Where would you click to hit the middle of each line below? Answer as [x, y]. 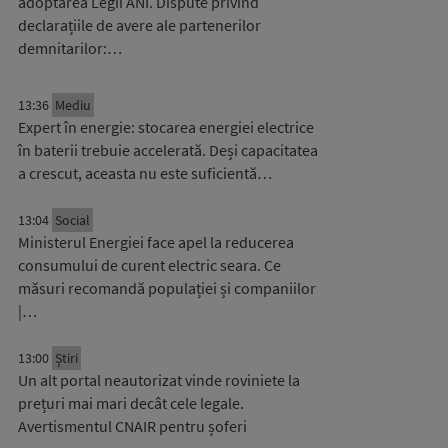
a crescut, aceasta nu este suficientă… [145, 173]
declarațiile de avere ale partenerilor [139, 25]
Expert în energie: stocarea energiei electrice [166, 127]
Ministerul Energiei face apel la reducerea [156, 242]
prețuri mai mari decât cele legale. [131, 403]
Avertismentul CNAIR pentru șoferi [132, 426]
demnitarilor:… [70, 48]
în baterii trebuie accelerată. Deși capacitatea [168, 150]
